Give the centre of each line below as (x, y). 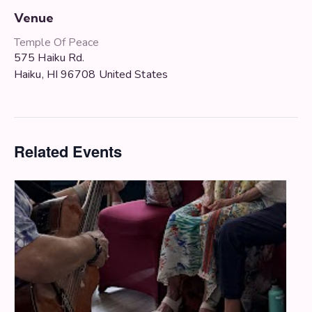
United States (133, 74)
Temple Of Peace (57, 42)
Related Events (68, 151)
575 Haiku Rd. (49, 57)
